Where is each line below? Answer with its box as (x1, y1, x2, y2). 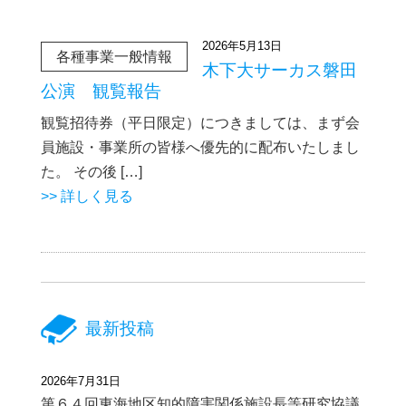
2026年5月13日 (201, 39, 282, 53)
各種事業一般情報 (55, 48, 172, 64)
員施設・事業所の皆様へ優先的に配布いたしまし (40, 139, 360, 155)
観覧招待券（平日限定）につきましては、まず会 (40, 114, 360, 130)
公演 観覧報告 (40, 81, 161, 101)
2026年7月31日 (40, 373, 121, 388)
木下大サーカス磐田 (201, 60, 357, 80)
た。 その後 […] (40, 163, 142, 179)
